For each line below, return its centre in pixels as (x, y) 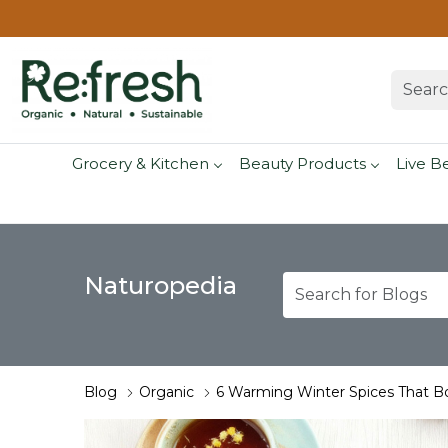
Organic (166, 392)
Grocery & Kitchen (140, 163)
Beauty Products (302, 163)
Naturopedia (160, 286)
